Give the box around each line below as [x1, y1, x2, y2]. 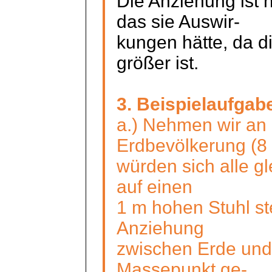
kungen [116, 32, 177, 52]
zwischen [116, 238, 192, 259]
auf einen [116, 176, 192, 197]
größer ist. [116, 52, 199, 73]
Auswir [178, 11, 234, 32]
